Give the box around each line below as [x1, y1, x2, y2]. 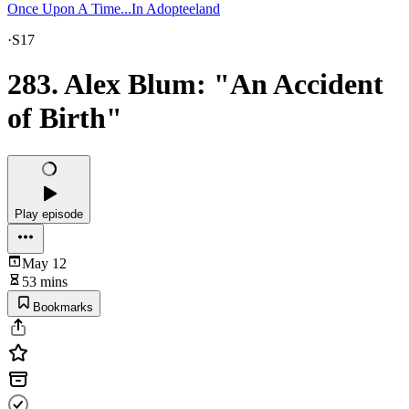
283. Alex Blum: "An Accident [7, 68, 383, 101]
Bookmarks [33, 299, 93, 314]
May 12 [22, 255, 67, 271]
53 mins [22, 273, 68, 289]
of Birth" [7, 101, 122, 135]
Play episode [15, 206, 83, 221]
